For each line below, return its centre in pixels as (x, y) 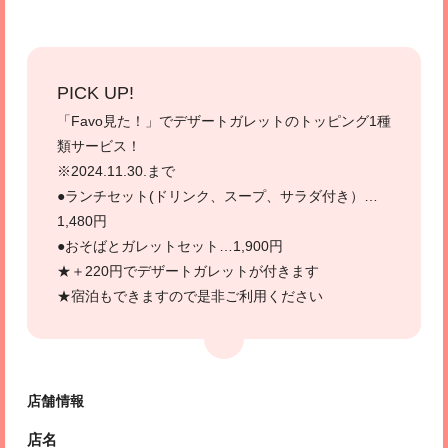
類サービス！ (98, 146)
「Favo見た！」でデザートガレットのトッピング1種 (223, 121)
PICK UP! (95, 93)
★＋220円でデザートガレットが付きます (187, 271)
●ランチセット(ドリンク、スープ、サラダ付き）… (217, 196)
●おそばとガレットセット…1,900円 (169, 246)
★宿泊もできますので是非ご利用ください (189, 296)
